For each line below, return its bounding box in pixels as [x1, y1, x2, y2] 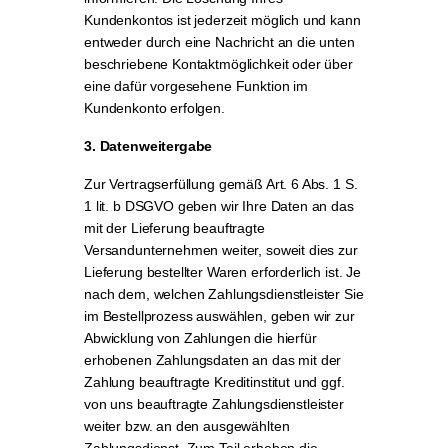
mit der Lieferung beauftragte [84, 220, 265, 236]
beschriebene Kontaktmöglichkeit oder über [84, 56, 353, 72]
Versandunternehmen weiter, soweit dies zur [84, 242, 358, 258]
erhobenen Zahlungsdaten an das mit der [84, 352, 342, 368]
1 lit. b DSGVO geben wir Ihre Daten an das [84, 198, 354, 214]
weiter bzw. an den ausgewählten [84, 418, 290, 434]
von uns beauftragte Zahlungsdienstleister [84, 396, 344, 412]
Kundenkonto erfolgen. [84, 100, 225, 116]
